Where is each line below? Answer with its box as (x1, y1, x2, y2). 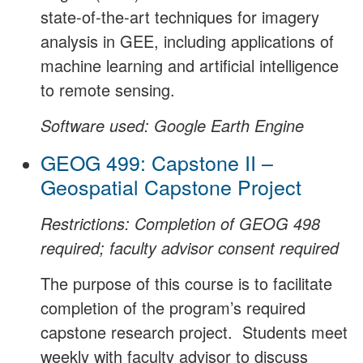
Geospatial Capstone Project (41, 171, 301, 201)
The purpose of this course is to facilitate (41, 271, 332, 296)
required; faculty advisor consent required (41, 235, 339, 259)
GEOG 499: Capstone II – (41, 147, 273, 177)
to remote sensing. (41, 78, 175, 102)
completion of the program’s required (41, 296, 305, 320)
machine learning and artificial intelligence (41, 53, 339, 78)
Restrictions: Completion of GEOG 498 (41, 211, 320, 235)
